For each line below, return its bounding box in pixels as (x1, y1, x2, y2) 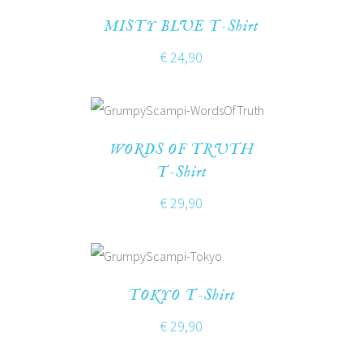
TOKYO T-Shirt (127, 287, 236, 305)
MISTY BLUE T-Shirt (104, 18, 259, 36)
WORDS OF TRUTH (109, 141, 254, 160)
